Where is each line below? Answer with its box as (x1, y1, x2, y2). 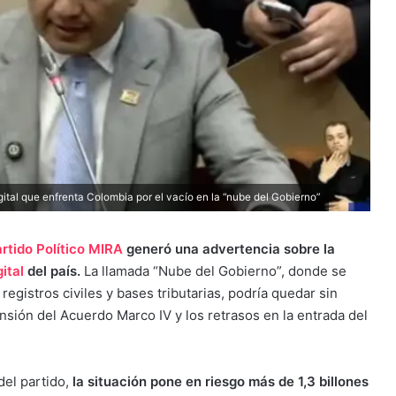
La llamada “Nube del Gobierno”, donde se (84, 262, 346, 279)
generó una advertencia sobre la (123, 240, 335, 257)
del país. (27, 262, 84, 279)
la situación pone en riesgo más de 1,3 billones (72, 372, 369, 390)
